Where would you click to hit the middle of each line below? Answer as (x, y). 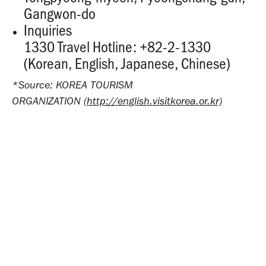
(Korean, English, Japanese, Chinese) (127, 63)
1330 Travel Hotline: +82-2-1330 (117, 47)
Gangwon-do (60, 13)
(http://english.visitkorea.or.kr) (153, 101)
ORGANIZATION (48, 101)
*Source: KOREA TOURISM (72, 85)
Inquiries (48, 30)
